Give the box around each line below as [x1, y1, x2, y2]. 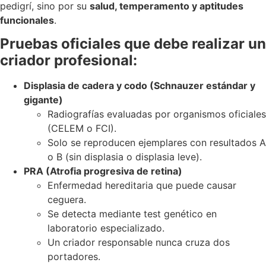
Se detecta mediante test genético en [47, 208, 217, 220]
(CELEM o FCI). [47, 122, 116, 135]
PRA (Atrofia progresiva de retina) [24, 165, 182, 178]
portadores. [47, 251, 100, 263]
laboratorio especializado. [47, 222, 164, 235]
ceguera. [47, 194, 86, 206]
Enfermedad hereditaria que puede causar [47, 179, 236, 192]
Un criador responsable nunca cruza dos [47, 236, 230, 249]
